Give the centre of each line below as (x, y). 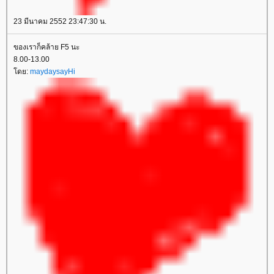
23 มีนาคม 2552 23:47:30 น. (60, 21)
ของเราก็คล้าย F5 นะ (46, 47)
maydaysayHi (53, 72)
